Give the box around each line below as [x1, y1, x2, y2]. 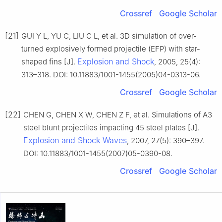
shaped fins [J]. [21, 57, 77, 67]
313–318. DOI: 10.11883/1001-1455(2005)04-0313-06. [21, 70, 201, 80]
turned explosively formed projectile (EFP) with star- [21, 44, 200, 54]
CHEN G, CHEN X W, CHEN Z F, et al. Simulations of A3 [23, 110, 212, 120]
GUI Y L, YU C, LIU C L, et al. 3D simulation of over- [21, 31, 197, 41]
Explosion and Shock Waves [23, 135, 127, 146]
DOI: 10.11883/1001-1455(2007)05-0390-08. [23, 149, 172, 159]
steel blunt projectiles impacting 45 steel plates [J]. [23, 123, 199, 133]
